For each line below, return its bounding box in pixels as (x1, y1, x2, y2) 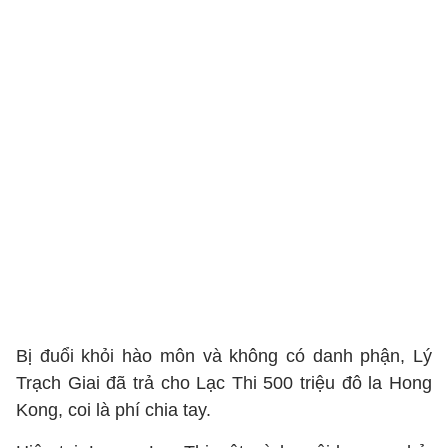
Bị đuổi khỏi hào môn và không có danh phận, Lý (16, 346, 432, 366)
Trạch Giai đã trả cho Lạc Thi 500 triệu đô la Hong (16, 373, 432, 393)
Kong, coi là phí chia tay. (16, 400, 216, 420)
